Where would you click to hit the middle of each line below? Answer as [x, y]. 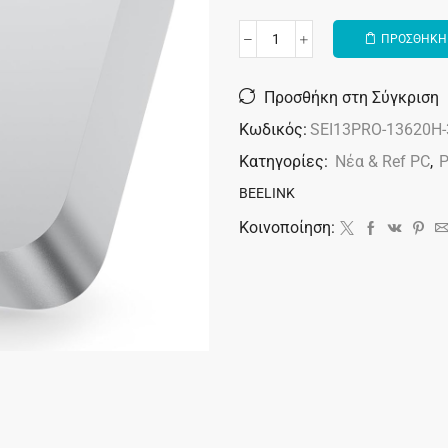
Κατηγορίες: [285, 162]
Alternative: [274, 53]
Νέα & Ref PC [382, 162]
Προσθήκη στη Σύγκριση [351, 98]
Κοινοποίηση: [287, 228]
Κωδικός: [273, 130]
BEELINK [267, 193]
